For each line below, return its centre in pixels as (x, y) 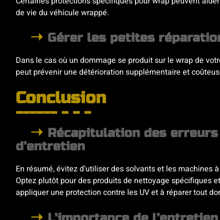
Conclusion (61, 98)
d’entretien (50, 147)
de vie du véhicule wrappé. (62, 13)
